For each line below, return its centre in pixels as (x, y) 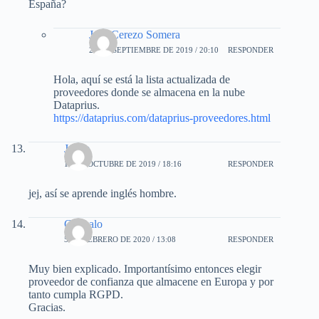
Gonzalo (83, 224)
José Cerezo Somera (135, 34)
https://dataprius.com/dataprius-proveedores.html (162, 117)
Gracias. (47, 307)
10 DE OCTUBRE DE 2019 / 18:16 (123, 164)
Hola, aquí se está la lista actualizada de (142, 79)
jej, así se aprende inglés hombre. (103, 193)
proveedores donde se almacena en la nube (149, 92)
